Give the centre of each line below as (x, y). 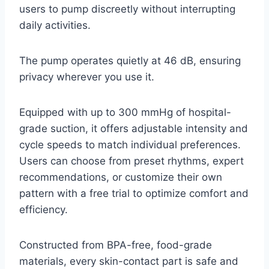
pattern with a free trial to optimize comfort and (134, 193)
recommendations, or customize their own (121, 177)
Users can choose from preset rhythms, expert (131, 161)
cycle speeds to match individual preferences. (130, 144)
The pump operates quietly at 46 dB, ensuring (130, 60)
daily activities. (55, 25)
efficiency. (44, 209)
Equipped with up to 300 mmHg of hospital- (125, 112)
